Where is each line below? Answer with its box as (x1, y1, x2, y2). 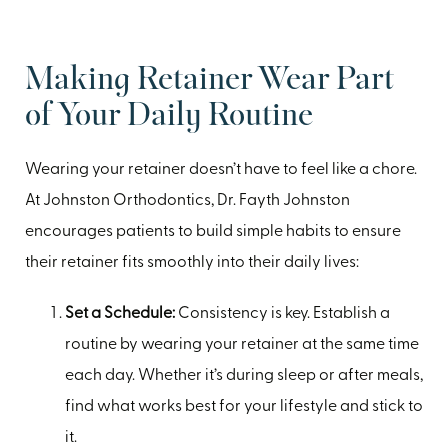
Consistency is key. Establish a (178, 305, 390, 322)
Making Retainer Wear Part (25, 63, 394, 97)
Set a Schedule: (65, 305, 178, 322)
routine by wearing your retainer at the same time (65, 336, 419, 353)
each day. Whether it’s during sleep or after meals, (65, 367, 423, 384)
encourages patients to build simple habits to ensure (25, 223, 401, 240)
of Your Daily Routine (25, 99, 313, 133)
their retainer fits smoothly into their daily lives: (25, 254, 359, 271)
